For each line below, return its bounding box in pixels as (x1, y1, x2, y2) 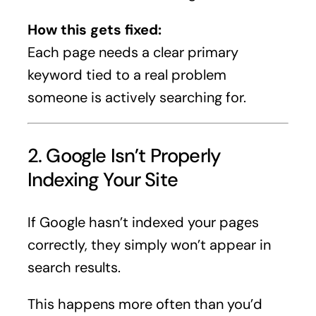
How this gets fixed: (27, 20, 162, 39)
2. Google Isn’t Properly (27, 142, 221, 168)
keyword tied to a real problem (27, 66, 226, 85)
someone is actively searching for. (27, 88, 246, 107)
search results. (27, 257, 121, 276)
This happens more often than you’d (27, 294, 262, 313)
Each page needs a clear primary (27, 43, 238, 62)
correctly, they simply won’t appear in (27, 235, 271, 254)
